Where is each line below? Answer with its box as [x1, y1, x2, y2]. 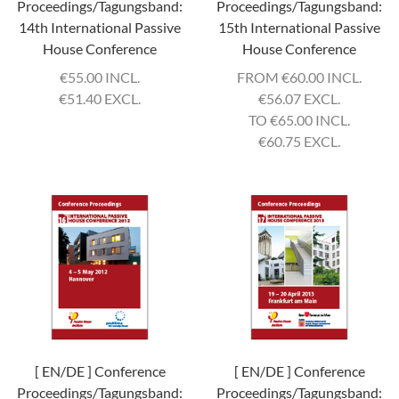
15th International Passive [218, 19, 380, 36]
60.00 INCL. [289, 69, 362, 85]
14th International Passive [19, 19, 181, 36]
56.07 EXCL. [266, 90, 340, 107]
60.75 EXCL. [266, 133, 340, 150]
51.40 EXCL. [67, 90, 141, 107]
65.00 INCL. [278, 111, 350, 128]
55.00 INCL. [68, 69, 140, 85]
